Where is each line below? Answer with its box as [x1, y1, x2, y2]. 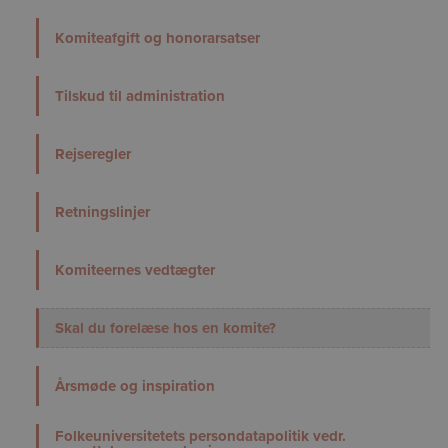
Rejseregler [55, 142, 131, 165]
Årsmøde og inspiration [55, 374, 215, 397]
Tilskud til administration [55, 84, 225, 107]
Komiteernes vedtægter [55, 258, 215, 281]
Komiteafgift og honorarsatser [55, 26, 260, 49]
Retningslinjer [55, 200, 150, 223]
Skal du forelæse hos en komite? [55, 316, 276, 339]
